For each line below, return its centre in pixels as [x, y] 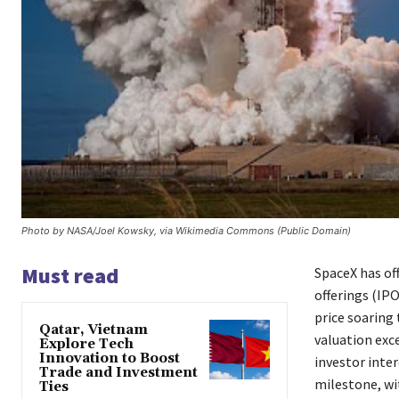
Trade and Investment [118, 373]
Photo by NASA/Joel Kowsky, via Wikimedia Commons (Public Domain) [186, 231]
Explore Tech [86, 345]
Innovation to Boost [110, 359]
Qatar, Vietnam [94, 330]
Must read [70, 276]
